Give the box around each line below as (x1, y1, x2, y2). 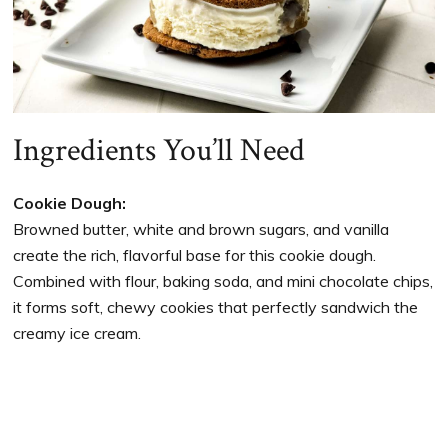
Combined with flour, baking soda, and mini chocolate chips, (13, 271, 434, 292)
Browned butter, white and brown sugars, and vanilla (13, 219, 390, 240)
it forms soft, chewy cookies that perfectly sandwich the (13, 297, 419, 318)
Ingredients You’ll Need (13, 130, 306, 172)
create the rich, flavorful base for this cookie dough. (13, 245, 377, 266)
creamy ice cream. (13, 323, 142, 344)
